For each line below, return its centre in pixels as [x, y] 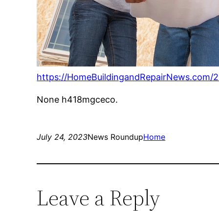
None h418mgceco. [77, 100]
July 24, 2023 [62, 137]
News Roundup [116, 137]
